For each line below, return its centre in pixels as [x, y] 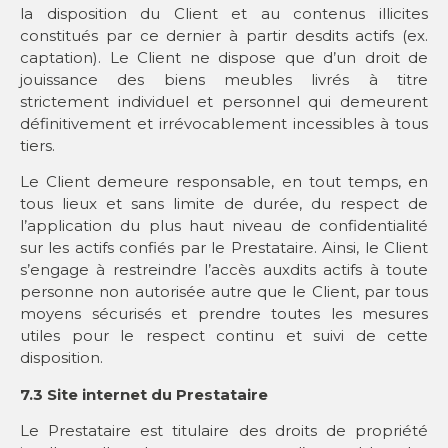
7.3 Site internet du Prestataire [144, 394]
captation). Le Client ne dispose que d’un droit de [224, 58]
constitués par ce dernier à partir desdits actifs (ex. [224, 36]
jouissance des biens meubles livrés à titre [224, 80]
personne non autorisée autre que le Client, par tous [224, 292]
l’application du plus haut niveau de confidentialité [224, 226]
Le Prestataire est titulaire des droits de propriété [224, 431]
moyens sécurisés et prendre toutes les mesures [224, 314]
